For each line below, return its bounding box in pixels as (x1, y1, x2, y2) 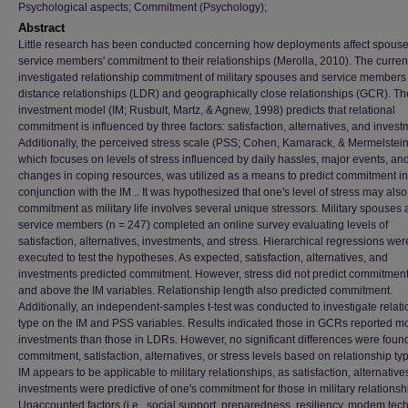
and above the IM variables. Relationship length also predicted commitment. (18, 284, 393, 297)
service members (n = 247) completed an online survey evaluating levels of (18, 219, 388, 231)
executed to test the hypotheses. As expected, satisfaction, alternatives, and (18, 251, 388, 264)
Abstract (18, 21, 65, 35)
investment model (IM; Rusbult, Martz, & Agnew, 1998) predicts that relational (18, 104, 395, 117)
